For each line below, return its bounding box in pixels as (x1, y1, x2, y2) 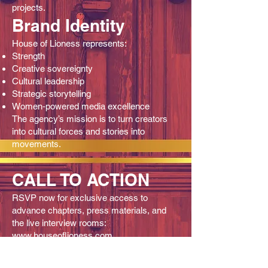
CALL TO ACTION (12, 169, 150, 190)
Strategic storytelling (12, 88, 91, 99)
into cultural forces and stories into (12, 126, 145, 136)
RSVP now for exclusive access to (12, 192, 148, 203)
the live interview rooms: (12, 217, 106, 228)
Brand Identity (12, 15, 125, 35)
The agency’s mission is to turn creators (12, 113, 167, 124)
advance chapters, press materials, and (12, 205, 166, 215)
